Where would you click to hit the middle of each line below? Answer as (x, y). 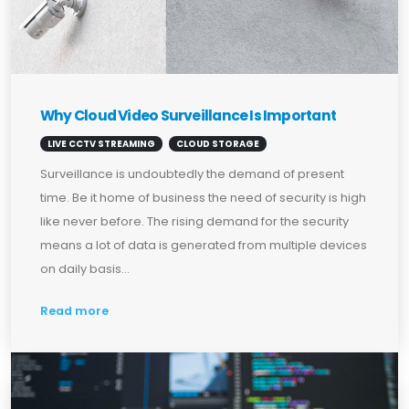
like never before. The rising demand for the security (194, 221)
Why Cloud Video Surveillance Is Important (189, 115)
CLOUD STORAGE (218, 143)
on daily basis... (85, 268)
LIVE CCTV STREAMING (101, 143)
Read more (74, 311)
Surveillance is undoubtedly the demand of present (192, 173)
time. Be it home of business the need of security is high (203, 197)
